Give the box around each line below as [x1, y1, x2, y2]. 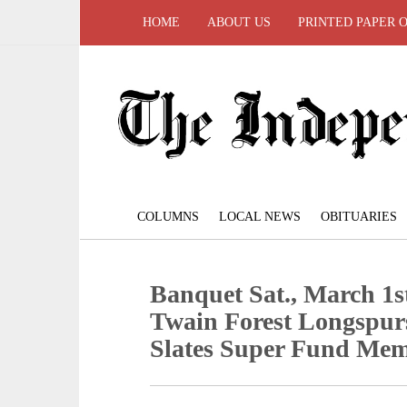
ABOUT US [207, 15, 271, 29]
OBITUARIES [321, 210, 397, 224]
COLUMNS [137, 210, 199, 224]
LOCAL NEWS [219, 210, 301, 224]
